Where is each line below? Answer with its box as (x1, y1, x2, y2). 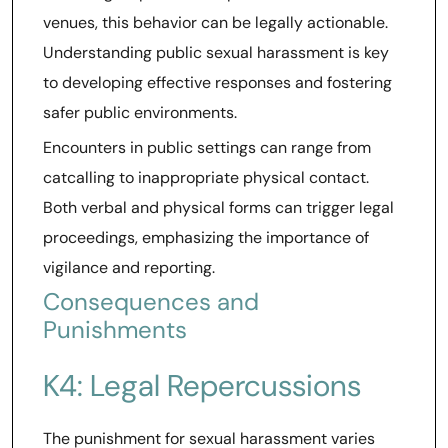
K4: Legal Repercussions (43, 366, 361, 405)
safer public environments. (43, 102, 237, 123)
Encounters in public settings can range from (43, 137, 371, 158)
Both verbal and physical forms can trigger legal (43, 197, 394, 218)
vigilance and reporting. (43, 257, 215, 278)
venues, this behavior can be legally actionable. (43, 12, 388, 33)
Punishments (43, 314, 187, 345)
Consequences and (43, 286, 259, 317)
